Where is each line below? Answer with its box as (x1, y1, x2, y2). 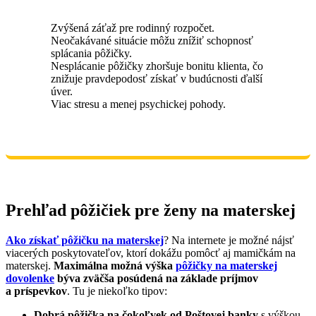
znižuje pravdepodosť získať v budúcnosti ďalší (51, 72, 262, 85)
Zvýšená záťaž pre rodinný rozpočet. (51, 21, 214, 34)
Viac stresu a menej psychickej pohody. (51, 97, 226, 110)
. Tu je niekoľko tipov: (67, 284, 167, 297)
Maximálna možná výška (54, 259, 176, 272)
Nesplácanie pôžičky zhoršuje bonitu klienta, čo (51, 59, 263, 72)
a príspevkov (6, 284, 67, 297)
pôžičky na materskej (176, 259, 277, 272)
